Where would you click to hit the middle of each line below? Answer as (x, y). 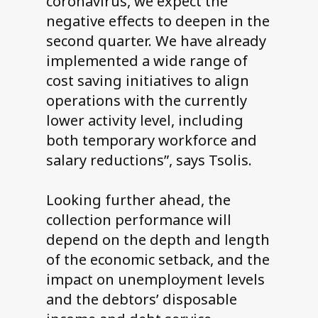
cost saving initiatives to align (147, 81)
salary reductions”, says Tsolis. (149, 160)
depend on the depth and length (158, 240)
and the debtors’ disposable (141, 300)
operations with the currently (146, 101)
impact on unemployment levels (155, 280)
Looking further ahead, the (138, 200)
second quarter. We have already (156, 41)
